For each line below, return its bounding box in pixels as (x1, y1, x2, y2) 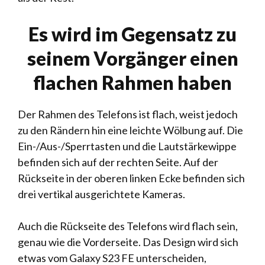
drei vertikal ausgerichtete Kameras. (18, 188, 185, 201)
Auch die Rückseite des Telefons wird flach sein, (18, 219, 238, 232)
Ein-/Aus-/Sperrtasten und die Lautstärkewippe (18, 140, 237, 153)
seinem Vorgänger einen (27, 47, 238, 70)
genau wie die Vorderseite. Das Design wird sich (18, 235, 238, 248)
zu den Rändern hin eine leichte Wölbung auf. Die (18, 124, 243, 137)
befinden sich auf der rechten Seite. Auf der (18, 156, 218, 169)
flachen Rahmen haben (33, 71, 232, 94)
